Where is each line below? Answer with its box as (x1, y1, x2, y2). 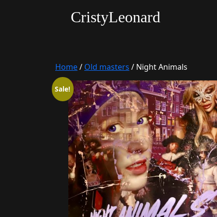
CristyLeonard (71, 8, 161, 26)
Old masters (84, 62, 129, 72)
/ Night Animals (129, 62, 187, 72)
